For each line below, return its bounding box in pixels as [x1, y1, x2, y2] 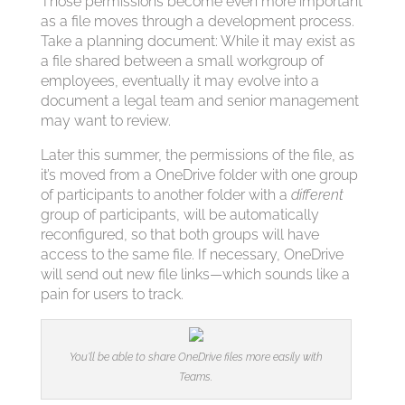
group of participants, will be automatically [40, 206, 319, 223]
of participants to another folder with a [40, 186, 291, 203]
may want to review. [40, 112, 171, 129]
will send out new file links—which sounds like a [40, 266, 350, 283]
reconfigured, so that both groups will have [40, 226, 319, 243]
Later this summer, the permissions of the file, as [40, 146, 354, 164]
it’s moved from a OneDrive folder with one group [40, 166, 358, 184]
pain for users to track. [40, 286, 184, 303]
